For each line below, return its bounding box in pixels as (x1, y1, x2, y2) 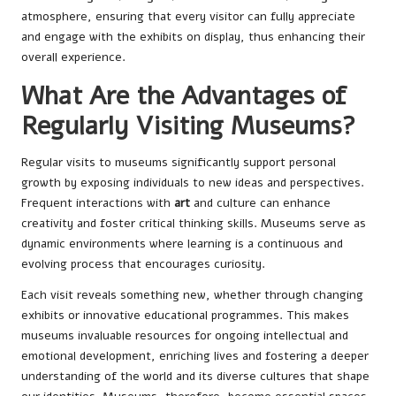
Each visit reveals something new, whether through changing (21, 286, 363, 303)
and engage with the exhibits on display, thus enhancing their (21, 28, 365, 45)
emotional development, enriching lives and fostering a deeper (21, 347, 369, 364)
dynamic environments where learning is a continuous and (21, 235, 343, 252)
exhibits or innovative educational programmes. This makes (21, 307, 349, 324)
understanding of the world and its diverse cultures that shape (21, 368, 369, 385)
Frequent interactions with (21, 194, 174, 211)
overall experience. (21, 49, 126, 65)
